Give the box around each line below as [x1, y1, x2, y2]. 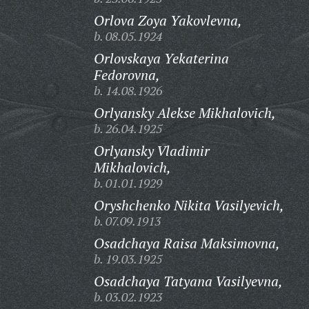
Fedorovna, [93, 66, 160, 84]
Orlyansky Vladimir [93, 141, 210, 160]
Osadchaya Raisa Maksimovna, [93, 234, 280, 252]
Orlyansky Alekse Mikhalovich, [93, 103, 276, 122]
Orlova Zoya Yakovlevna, [93, 11, 242, 30]
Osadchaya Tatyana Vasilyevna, [93, 272, 283, 290]
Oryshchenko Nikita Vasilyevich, [93, 196, 284, 215]
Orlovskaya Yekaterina [93, 49, 229, 68]
